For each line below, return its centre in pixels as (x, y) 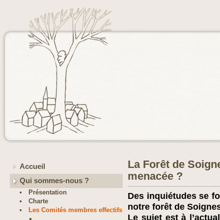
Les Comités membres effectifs (76, 210)
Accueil (32, 166)
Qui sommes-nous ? (54, 181)
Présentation (48, 192)
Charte (39, 201)
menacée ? (155, 176)
